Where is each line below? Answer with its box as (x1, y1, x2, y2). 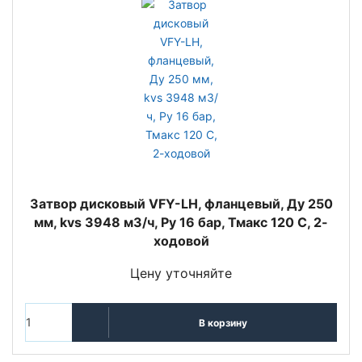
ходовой (153, 233, 209, 249)
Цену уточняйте (130, 265, 232, 281)
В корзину (198, 316, 247, 329)
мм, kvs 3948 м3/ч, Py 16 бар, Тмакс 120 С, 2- (34, 214, 328, 230)
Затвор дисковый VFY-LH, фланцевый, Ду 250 (29, 196, 333, 212)
